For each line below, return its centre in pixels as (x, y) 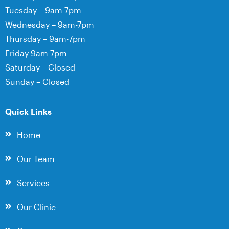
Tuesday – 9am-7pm (43, 10)
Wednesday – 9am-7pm (50, 25)
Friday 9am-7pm (36, 53)
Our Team (36, 158)
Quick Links (28, 111)
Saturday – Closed (40, 67)
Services (33, 182)
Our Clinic (36, 207)
